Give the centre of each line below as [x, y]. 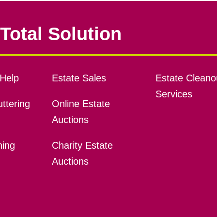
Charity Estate [82, 146]
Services [174, 94]
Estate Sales [79, 78]
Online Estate [81, 104]
